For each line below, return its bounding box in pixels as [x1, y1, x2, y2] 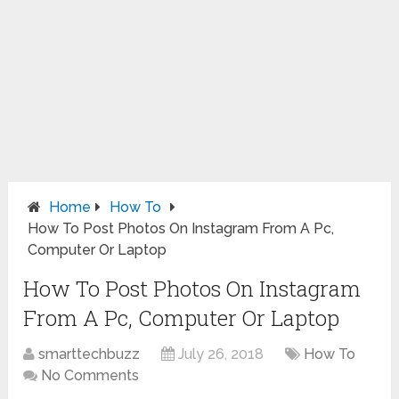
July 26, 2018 [178, 346, 265, 363]
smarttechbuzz [38, 346, 141, 363]
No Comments [41, 367, 140, 385]
